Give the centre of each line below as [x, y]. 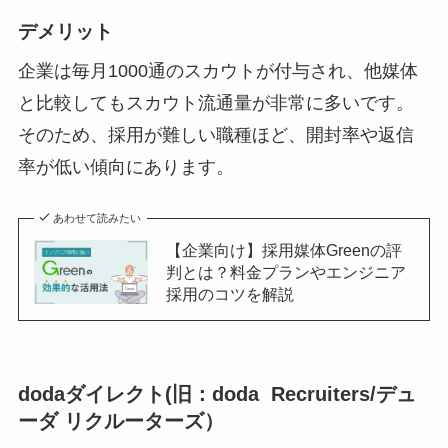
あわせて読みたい [97, 218]
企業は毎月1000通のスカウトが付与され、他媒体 [217, 70]
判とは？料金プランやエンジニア [285, 272]
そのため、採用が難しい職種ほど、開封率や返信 [215, 134]
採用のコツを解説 [229, 294]
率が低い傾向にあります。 [125, 166]
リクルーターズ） [140, 420]
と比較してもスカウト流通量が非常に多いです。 [215, 102]
